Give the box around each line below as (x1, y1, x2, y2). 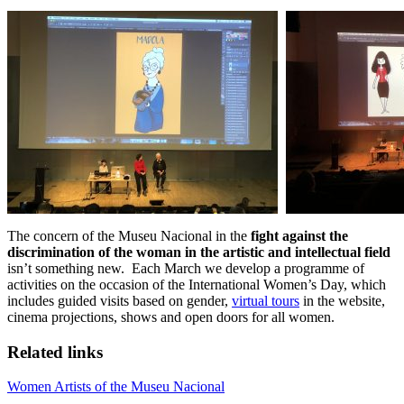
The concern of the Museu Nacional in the (7, 227, 251, 243)
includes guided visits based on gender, (7, 292, 232, 308)
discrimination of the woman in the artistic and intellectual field (7, 243, 390, 260)
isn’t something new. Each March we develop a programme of (7, 260, 364, 276)
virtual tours (232, 292, 299, 308)
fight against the (251, 227, 348, 243)
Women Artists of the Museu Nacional (7, 379, 225, 395)
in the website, (299, 292, 385, 308)
